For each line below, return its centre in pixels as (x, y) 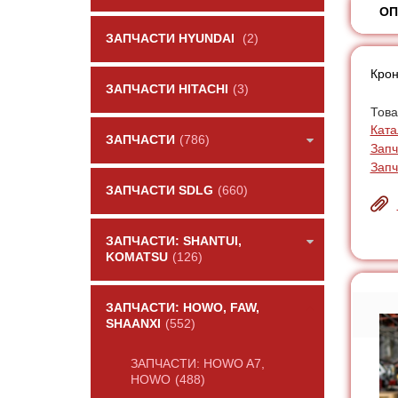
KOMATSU (137, 257)
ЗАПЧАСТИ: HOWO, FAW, (183, 308)
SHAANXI (133, 324)
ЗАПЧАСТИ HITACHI (167, 89)
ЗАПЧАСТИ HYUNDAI (172, 39)
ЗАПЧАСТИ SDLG (159, 191)
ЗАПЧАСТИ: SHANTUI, (174, 241)
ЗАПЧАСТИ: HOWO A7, (198, 364)
